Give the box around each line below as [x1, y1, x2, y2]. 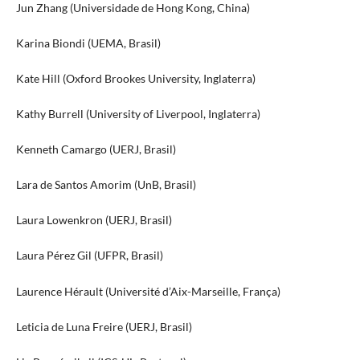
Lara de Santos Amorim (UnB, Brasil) [15, 178, 196, 192]
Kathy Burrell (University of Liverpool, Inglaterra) [15, 107, 260, 121]
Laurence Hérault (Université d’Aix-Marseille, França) [15, 284, 280, 298]
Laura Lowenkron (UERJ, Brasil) [15, 213, 172, 227]
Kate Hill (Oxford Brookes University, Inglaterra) [15, 72, 256, 86]
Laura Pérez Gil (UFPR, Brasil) [15, 248, 163, 263]
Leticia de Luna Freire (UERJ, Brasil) [15, 319, 192, 333]
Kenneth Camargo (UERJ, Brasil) [15, 142, 176, 157]
